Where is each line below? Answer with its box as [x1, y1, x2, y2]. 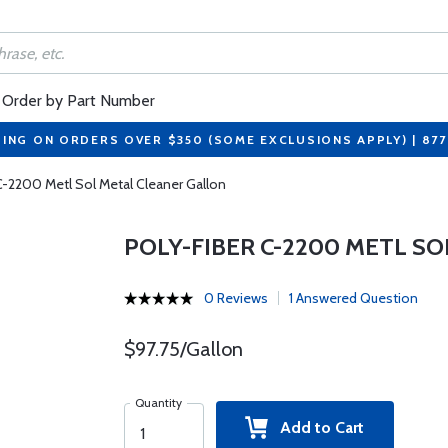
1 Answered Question [288, 289, 418, 307]
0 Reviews [203, 289, 268, 307]
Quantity [134, 395, 182, 410]
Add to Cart [268, 418, 365, 437]
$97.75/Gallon [123, 337, 243, 361]
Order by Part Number [2, 91, 155, 110]
